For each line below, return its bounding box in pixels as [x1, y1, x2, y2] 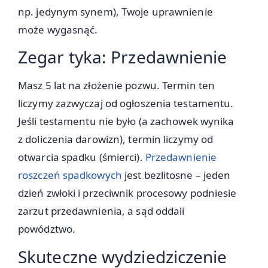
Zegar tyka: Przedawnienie [18, 45, 227, 69]
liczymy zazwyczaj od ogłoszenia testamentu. [18, 96, 234, 111]
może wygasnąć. [18, 22, 98, 36]
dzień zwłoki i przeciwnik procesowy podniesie [18, 186, 237, 200]
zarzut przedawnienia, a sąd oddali [18, 204, 185, 218]
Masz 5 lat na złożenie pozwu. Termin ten [18, 78, 215, 93]
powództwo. [18, 222, 75, 236]
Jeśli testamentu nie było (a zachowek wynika [18, 114, 234, 129]
